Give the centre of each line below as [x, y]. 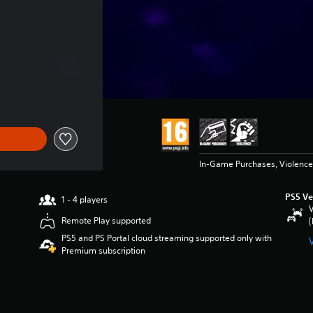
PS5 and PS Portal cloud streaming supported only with [167, 238]
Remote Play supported [107, 220]
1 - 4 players [85, 199]
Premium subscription [104, 250]
